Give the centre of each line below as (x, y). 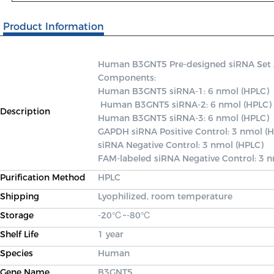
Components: (128, 78)
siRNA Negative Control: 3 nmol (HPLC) (182, 145)
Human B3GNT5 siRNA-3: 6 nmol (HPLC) (185, 118)
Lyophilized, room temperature (165, 196)
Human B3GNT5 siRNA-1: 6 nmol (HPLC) (183, 91)
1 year (111, 234)
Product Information (54, 27)
